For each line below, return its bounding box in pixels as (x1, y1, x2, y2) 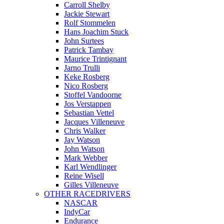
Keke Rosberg (64, 72, 109, 81)
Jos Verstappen (64, 99, 111, 108)
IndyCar (64, 207, 90, 216)
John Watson (64, 144, 104, 153)
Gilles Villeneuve (64, 180, 118, 189)
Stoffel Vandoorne (64, 90, 121, 99)
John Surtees (64, 36, 104, 45)
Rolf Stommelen (64, 18, 115, 27)
